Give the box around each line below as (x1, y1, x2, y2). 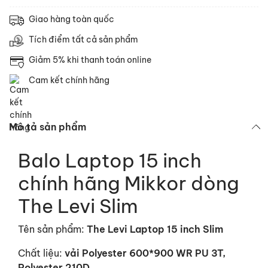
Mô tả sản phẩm (9, 121, 86, 133)
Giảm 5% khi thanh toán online (29, 54, 151, 65)
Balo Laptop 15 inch (18, 148, 202, 172)
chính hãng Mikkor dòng (18, 171, 239, 195)
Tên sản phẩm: (18, 223, 87, 235)
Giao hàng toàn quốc (29, 14, 114, 25)
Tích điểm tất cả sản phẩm (29, 34, 138, 45)
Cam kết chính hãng (29, 75, 109, 86)
